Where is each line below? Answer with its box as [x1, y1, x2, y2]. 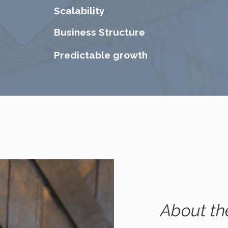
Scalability [54, 5, 104, 16]
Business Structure [54, 26, 145, 38]
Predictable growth [54, 49, 148, 61]
